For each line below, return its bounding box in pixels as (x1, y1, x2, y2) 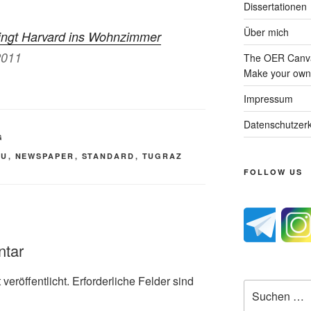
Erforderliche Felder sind (72, 272, 194, 289)
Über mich (243, 25, 289, 39)
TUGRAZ (142, 151, 183, 162)
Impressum (243, 92, 293, 106)
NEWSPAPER (15, 151, 75, 162)
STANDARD (81, 151, 135, 162)
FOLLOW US (243, 167, 303, 177)
